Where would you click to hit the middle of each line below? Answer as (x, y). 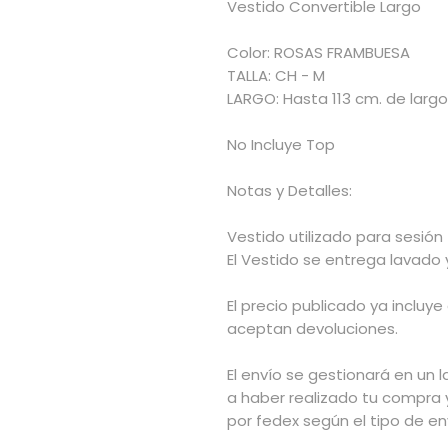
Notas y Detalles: (289, 191)
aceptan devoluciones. (312, 329)
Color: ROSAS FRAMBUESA (318, 53)
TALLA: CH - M (276, 76)
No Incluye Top (281, 145)
